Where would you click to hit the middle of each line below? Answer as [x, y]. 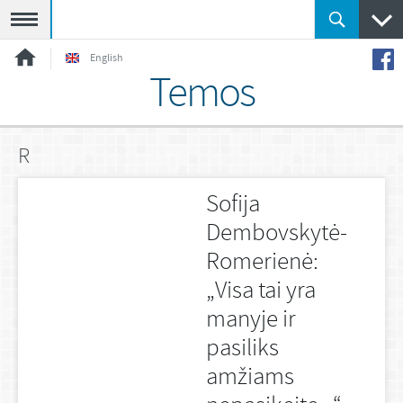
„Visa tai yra [260, 291]
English [107, 58]
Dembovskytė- [276, 234]
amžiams [250, 378]
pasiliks [242, 349]
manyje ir [251, 320]
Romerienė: [262, 263]
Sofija [233, 205]
